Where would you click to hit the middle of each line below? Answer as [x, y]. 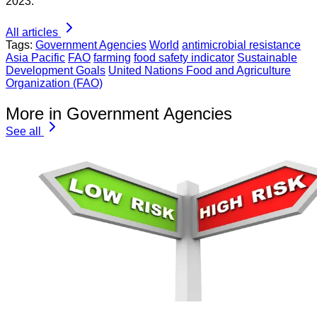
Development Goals [56, 71]
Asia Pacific [35, 58]
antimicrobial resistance [241, 45]
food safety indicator [184, 58]
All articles [32, 33]
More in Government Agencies [119, 114]
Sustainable [267, 58]
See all [23, 132]
